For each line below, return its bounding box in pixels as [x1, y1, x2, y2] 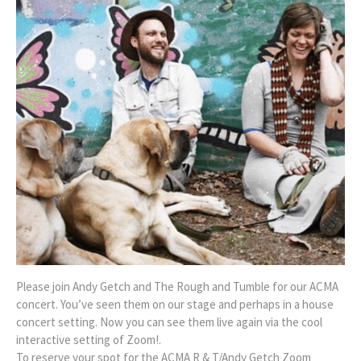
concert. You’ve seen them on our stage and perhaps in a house [16, 296, 334, 312]
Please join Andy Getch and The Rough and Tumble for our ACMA [16, 278, 338, 294]
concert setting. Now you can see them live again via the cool [16, 313, 322, 330]
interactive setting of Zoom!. [16, 331, 161, 347]
